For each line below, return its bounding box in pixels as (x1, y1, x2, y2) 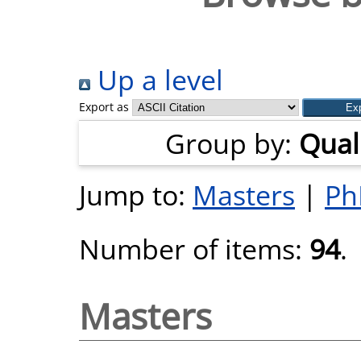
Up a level (90, 60, 223, 98)
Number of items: (79, 230, 309, 268)
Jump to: (79, 176, 193, 214)
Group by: (165, 124, 299, 162)
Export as (79, 99, 129, 114)
